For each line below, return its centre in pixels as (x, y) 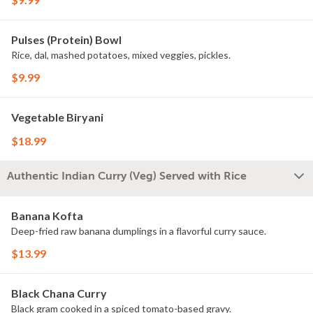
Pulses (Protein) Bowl (66, 39)
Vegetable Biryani (57, 117)
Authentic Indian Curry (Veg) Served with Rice (127, 176)
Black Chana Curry (59, 293)
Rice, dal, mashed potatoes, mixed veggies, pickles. (121, 55)
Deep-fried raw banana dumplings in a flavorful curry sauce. (139, 231)
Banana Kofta (47, 216)
